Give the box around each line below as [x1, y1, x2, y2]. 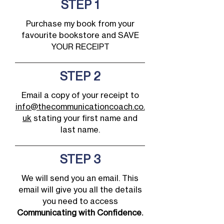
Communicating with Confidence [16, 207, 141, 217]
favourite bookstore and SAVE [21, 30, 139, 40]
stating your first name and [31, 113, 137, 123]
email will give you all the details [18, 184, 142, 194]
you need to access [42, 196, 118, 206]
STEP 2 [59, 69, 100, 83]
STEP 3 [59, 152, 100, 166]
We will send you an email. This [21, 173, 138, 183]
